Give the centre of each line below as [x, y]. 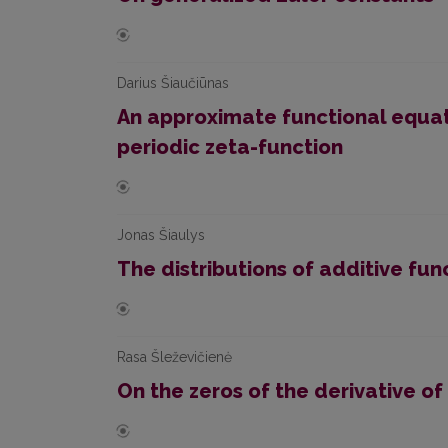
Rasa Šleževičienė [174, 357]
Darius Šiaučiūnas [173, 83]
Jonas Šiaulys [161, 235]
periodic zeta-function [230, 147]
